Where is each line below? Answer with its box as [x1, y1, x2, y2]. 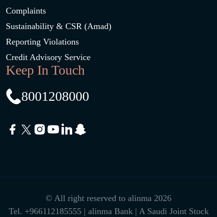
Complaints [6, 6, 46, 15]
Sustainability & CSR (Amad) [6, 21, 111, 31]
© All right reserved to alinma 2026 [46, 193, 171, 203]
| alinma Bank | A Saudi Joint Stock [83, 206, 209, 216]
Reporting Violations [6, 37, 79, 46]
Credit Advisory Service [6, 52, 91, 62]
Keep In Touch [6, 62, 85, 77]
